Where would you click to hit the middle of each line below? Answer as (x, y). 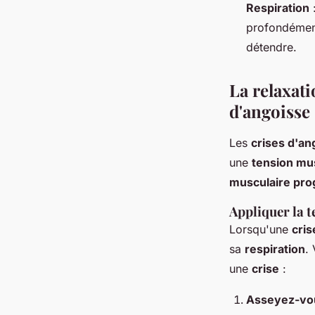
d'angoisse (270, 111)
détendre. (271, 47)
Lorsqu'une (261, 230)
